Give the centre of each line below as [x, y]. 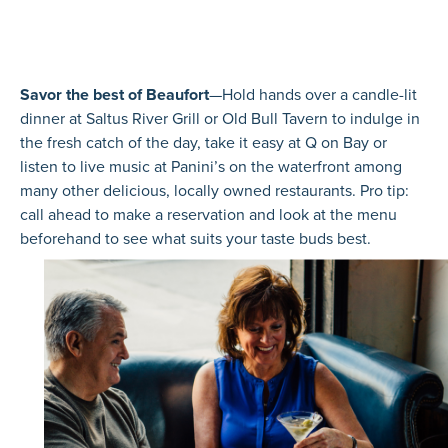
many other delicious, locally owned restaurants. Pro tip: [214, 190]
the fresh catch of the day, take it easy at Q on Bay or [203, 142]
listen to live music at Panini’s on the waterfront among [211, 166]
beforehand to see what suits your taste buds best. [195, 238]
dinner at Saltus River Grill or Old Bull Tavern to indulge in [220, 118]
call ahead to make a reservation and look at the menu [208, 214]
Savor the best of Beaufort [114, 94]
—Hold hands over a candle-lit [313, 94]
